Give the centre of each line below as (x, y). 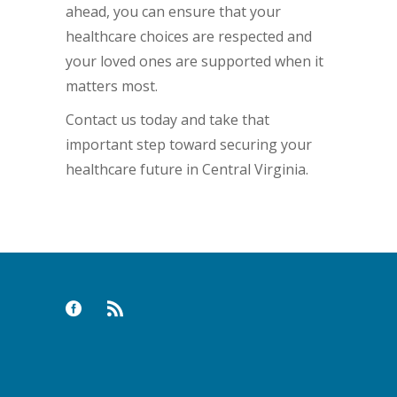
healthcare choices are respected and (189, 37)
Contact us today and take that (167, 120)
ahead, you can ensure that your (173, 12)
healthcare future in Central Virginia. (187, 170)
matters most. (112, 86)
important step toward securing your (189, 145)
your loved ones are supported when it (195, 62)
